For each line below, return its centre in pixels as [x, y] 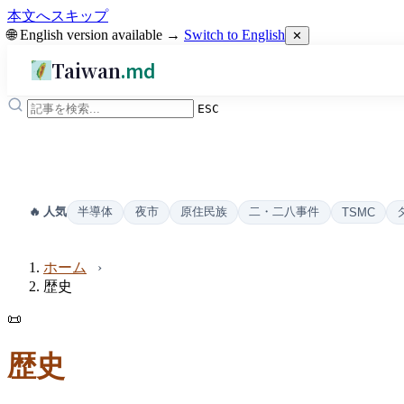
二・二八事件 [285, 211]
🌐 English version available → [96, 35]
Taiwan [87, 70]
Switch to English [234, 35]
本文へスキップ [58, 16]
